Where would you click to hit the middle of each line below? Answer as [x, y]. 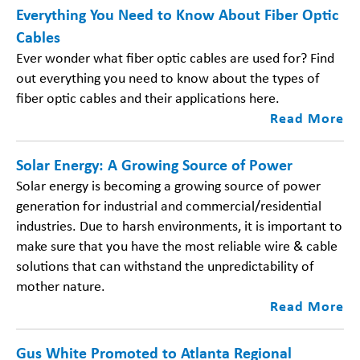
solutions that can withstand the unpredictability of [165, 266]
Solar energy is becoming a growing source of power [168, 185]
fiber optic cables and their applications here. [148, 98]
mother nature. [61, 286]
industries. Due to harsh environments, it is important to [179, 225]
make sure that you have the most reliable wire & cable [177, 245]
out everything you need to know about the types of [168, 78]
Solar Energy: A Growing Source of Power [154, 164]
